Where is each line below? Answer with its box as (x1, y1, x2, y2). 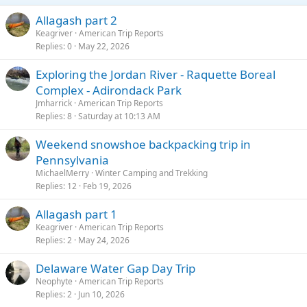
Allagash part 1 (36, 206, 117, 222)
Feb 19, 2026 (83, 180, 132, 192)
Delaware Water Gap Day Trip (36, 260, 195, 276)
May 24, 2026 (78, 234, 130, 246)
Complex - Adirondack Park (36, 82, 182, 98)
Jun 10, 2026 (78, 288, 125, 300)
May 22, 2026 (78, 40, 130, 52)
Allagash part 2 (36, 12, 117, 28)
